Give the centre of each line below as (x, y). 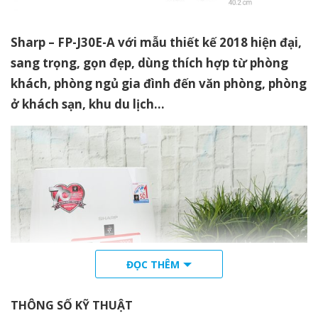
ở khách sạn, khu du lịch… (88, 104)
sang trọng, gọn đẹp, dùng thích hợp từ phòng (149, 62)
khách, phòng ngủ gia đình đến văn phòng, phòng (159, 83)
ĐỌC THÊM (153, 264)
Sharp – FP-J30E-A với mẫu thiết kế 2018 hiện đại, (156, 42)
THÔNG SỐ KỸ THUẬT (72, 305)
